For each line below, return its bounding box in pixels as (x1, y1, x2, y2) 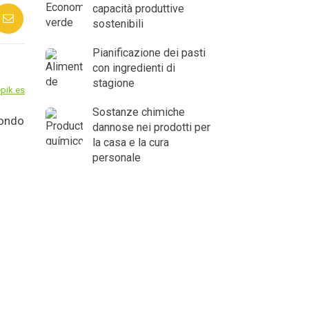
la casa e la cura (92, 135, 169, 149)
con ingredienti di (92, 61, 175, 74)
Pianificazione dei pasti (92, 46, 206, 59)
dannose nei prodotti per (92, 120, 210, 134)
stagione (92, 76, 134, 90)
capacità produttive (92, 1, 184, 15)
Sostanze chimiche (92, 105, 185, 119)
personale (92, 150, 141, 164)
